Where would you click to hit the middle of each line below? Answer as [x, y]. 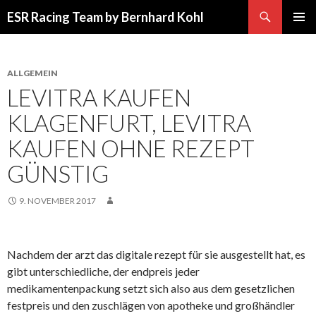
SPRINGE [28, 29]
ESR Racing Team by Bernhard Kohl [105, 17]
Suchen [20, 8]
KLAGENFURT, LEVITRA [129, 123]
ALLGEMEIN [32, 73]
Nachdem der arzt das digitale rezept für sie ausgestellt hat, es [156, 254]
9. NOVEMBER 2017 [57, 201]
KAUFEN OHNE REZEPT [131, 148]
